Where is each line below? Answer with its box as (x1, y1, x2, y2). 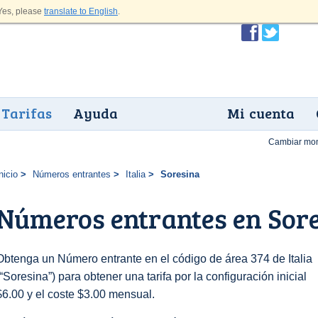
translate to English (44, 6, 118, 16)
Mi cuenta (227, 103, 295, 123)
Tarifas (1, 103, 52, 123)
